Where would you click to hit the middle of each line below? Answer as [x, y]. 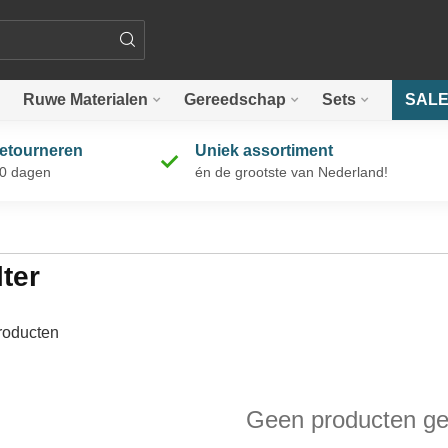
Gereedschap [235, 99]
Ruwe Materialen [85, 99]
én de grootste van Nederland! [291, 172]
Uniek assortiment [264, 150]
